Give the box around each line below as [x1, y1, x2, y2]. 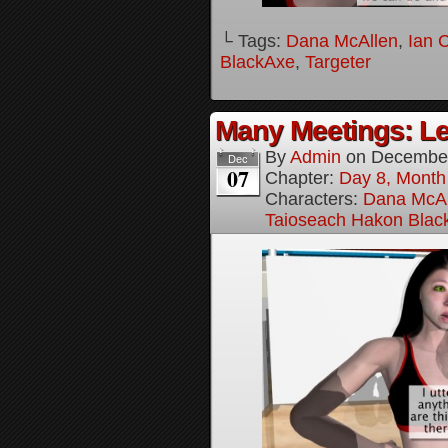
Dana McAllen [286, 31, 398, 51]
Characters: [265, 189, 363, 209]
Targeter [305, 52, 371, 72]
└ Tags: [220, 31, 286, 51]
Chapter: [265, 168, 339, 188]
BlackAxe [220, 52, 295, 72]
